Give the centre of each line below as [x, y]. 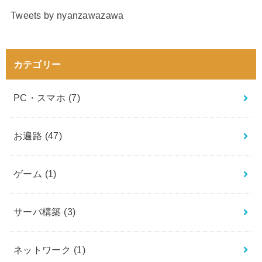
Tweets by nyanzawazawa [67, 15]
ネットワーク [43, 250]
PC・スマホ [41, 98]
